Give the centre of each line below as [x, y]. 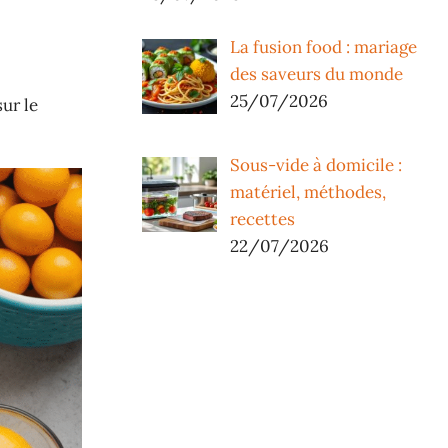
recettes [262, 219]
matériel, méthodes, [307, 192]
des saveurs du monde [316, 73]
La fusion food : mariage [323, 46]
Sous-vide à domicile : [315, 165]
